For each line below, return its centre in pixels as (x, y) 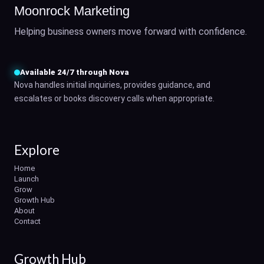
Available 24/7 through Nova (75, 72)
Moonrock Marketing (72, 11)
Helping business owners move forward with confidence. (131, 32)
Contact (27, 222)
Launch (27, 179)
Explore (37, 150)
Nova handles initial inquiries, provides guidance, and (112, 85)
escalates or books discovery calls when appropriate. (114, 99)
